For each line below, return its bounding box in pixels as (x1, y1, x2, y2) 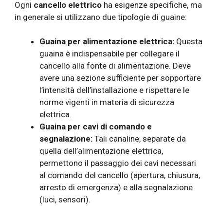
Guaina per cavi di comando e (39, 122, 152, 132)
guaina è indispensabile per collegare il (39, 49, 180, 59)
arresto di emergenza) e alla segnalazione (39, 182, 193, 193)
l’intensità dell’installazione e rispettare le (39, 85, 189, 95)
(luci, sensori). (39, 195, 91, 205)
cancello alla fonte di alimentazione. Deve (39, 61, 191, 71)
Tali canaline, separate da (92, 134, 186, 144)
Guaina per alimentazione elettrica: (39, 36, 174, 47)
